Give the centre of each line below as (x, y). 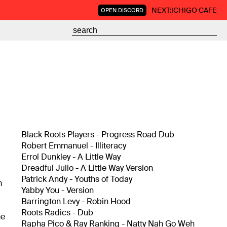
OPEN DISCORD (122, 10)
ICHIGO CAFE (194, 10)
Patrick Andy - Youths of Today (77, 179)
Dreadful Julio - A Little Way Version (87, 168)
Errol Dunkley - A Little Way (71, 157)
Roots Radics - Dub (57, 213)
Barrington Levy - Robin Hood (76, 201)
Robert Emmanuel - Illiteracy (73, 146)
